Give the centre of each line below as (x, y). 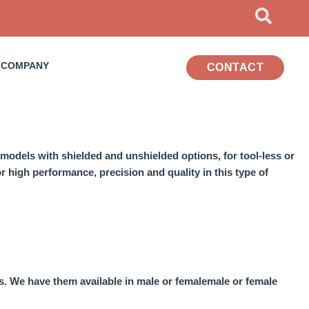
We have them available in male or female (107, 281)
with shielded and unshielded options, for (139, 156)
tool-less (261, 156)
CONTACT (235, 67)
